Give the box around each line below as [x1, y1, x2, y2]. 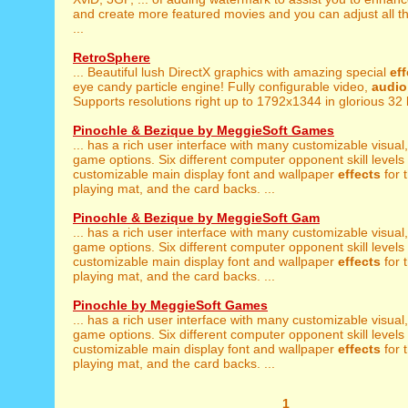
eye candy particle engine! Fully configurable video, [73, 79, 372, 94]
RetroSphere [73, 50, 150, 65]
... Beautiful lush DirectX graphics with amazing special [73, 65, 390, 79]
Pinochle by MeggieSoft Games [73, 298, 268, 312]
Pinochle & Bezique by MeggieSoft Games [73, 123, 334, 138]
